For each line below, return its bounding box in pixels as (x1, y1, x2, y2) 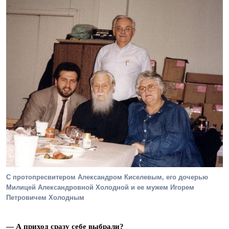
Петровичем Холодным (6, 193, 84, 201)
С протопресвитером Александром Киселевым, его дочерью (6, 173, 208, 181)
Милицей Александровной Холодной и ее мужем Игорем (6, 183, 194, 191)
